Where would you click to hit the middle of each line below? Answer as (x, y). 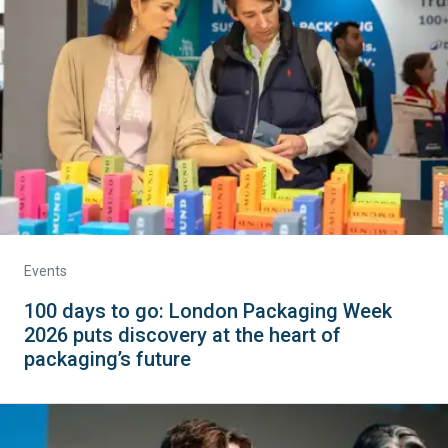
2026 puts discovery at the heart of (182, 335)
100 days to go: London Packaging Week (208, 311)
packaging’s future (107, 359)
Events (45, 271)
